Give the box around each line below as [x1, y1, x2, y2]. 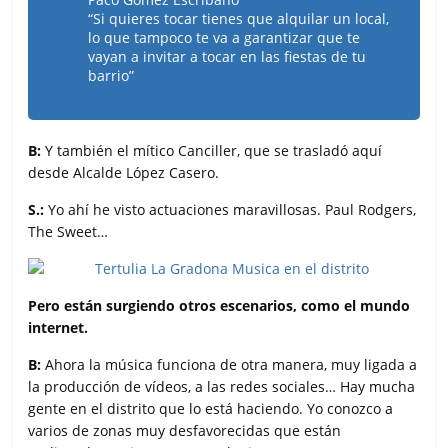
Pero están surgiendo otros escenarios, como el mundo [28, 295, 411, 315]
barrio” [88, 65, 135, 85]
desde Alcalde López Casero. [28, 162, 220, 182]
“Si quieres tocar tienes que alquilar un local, [88, 8, 390, 28]
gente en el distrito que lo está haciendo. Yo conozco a [28, 398, 394, 418]
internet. [28, 317, 89, 337]
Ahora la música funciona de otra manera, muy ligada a [41, 354, 418, 374]
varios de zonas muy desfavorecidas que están [28, 420, 342, 440]
